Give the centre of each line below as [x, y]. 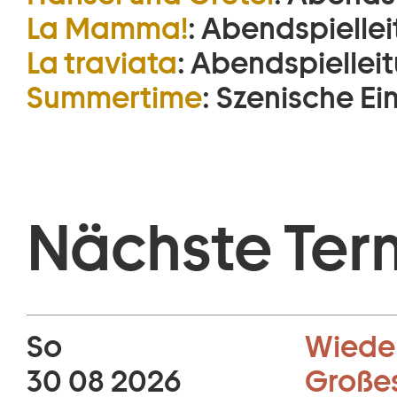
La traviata [102, 63]
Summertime [114, 97]
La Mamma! [107, 28]
